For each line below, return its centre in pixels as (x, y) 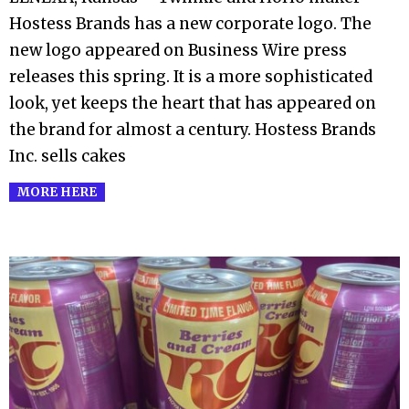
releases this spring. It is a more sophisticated (191, 77)
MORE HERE (57, 193)
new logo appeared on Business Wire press (178, 51)
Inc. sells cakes (68, 157)
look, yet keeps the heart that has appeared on (193, 104)
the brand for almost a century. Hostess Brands (193, 130)
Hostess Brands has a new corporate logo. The (190, 24)
